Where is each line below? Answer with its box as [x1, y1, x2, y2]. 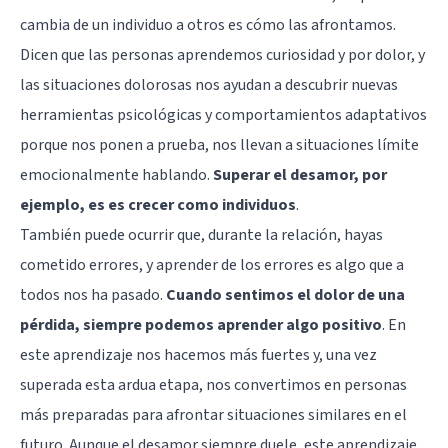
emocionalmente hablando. [20, 163, 213, 186]
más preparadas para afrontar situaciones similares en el [20, 403, 407, 426]
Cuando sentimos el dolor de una [166, 283, 405, 306]
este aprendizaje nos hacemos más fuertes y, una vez [20, 343, 377, 366]
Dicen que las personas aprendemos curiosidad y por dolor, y [20, 43, 425, 66]
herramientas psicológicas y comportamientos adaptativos [20, 103, 427, 126]
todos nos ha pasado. [20, 283, 166, 306]
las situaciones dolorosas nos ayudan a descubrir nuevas [20, 73, 398, 96]
